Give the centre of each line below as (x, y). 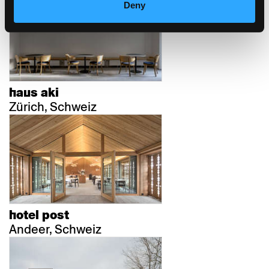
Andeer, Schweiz (55, 229)
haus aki (34, 92)
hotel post (39, 215)
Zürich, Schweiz (53, 107)
